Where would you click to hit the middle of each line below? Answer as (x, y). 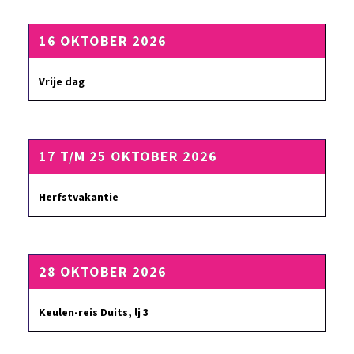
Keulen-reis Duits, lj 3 (94, 313)
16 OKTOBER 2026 (103, 41)
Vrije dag (62, 82)
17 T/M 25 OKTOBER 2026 (128, 157)
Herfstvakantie (79, 198)
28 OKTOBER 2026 (103, 272)
